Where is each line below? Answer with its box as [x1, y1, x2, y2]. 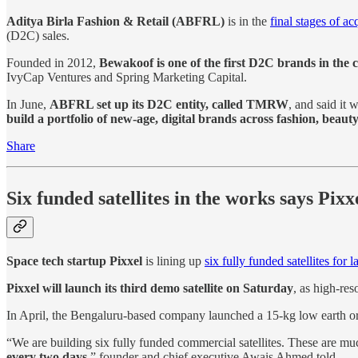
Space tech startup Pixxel [6, 254, 142, 268]
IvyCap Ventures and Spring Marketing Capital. [6, 70, 247, 85]
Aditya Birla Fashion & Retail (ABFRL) [6, 14, 225, 29]
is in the [225, 14, 270, 29]
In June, [6, 97, 50, 112]
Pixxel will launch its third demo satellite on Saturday [6, 281, 293, 296]
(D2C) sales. [6, 29, 70, 43]
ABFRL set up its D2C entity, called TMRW [50, 97, 288, 112]
